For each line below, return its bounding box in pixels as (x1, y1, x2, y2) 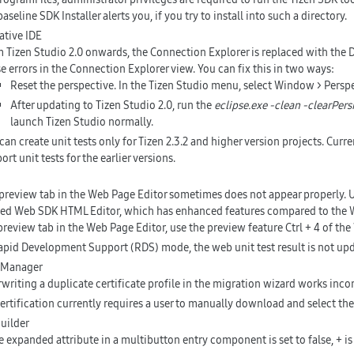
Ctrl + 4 (284, 220, 320, 235)
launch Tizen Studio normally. (9, 114, 153, 130)
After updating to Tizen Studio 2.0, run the (9, 97, 214, 113)
